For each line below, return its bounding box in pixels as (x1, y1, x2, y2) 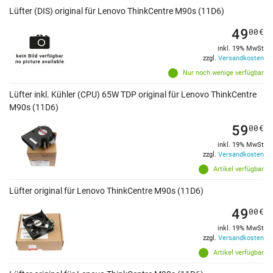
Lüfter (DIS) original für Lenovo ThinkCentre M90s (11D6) (9, 6, 224, 16)
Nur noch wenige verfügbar (183, 69, 264, 77)
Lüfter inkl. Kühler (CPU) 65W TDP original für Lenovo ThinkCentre (9, 90, 257, 100)
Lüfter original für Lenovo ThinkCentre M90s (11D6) (9, 186, 204, 196)
